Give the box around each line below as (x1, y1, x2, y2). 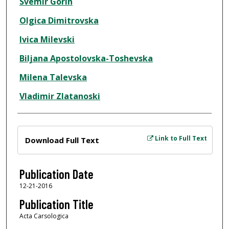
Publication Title (19, 196, 94, 212)
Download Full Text (25, 135, 99, 146)
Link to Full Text (153, 134, 207, 143)
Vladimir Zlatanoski (19, 90, 100, 102)
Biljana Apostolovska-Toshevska (19, 53, 153, 64)
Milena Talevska (19, 72, 87, 83)
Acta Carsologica (19, 211, 68, 220)
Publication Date (19, 167, 94, 182)
